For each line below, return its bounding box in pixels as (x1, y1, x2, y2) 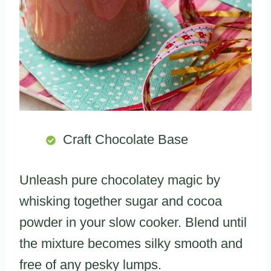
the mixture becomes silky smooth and (19, 236, 243, 252)
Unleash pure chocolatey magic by (19, 172, 220, 188)
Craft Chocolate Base (63, 132, 188, 148)
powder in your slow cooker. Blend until (19, 215, 247, 230)
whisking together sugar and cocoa (19, 194, 222, 209)
